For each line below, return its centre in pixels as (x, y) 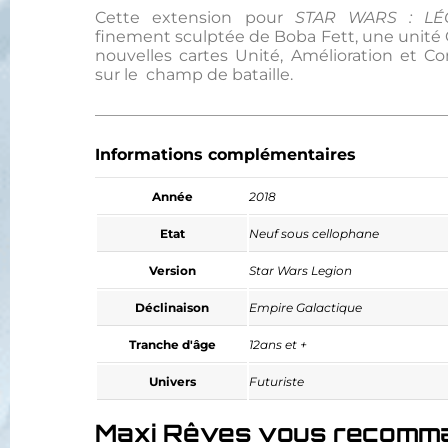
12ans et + (278, 344)
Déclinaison (172, 307)
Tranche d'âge (172, 344)
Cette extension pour (195, 18)
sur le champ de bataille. (194, 75)
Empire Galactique (306, 307)
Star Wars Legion (301, 270)
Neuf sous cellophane (314, 233)
